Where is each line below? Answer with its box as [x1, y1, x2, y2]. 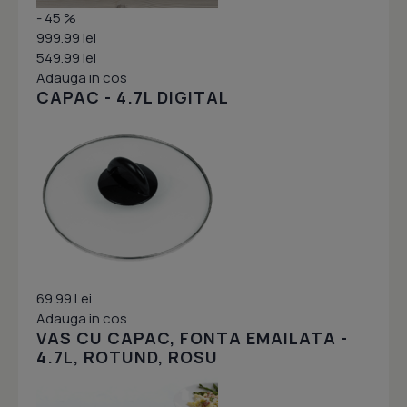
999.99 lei [36, 28, 96, 48]
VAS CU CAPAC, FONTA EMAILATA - [36, 327, 348, 350]
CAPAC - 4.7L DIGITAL [36, 86, 229, 109]
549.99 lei [36, 48, 96, 68]
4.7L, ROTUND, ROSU [36, 346, 218, 369]
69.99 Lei [36, 289, 92, 309]
